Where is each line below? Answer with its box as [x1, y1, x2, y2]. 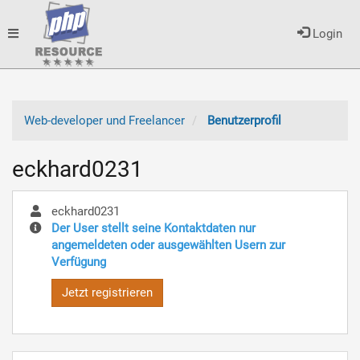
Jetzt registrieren [62, 285, 153, 300]
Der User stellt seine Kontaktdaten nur [51, 220, 256, 235]
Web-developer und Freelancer [24, 113, 185, 128]
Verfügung [51, 254, 106, 269]
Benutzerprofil [207, 113, 281, 128]
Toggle [7, 26, 43, 40]
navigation [7, 94, 63, 108]
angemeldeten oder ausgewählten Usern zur [51, 237, 285, 252]
